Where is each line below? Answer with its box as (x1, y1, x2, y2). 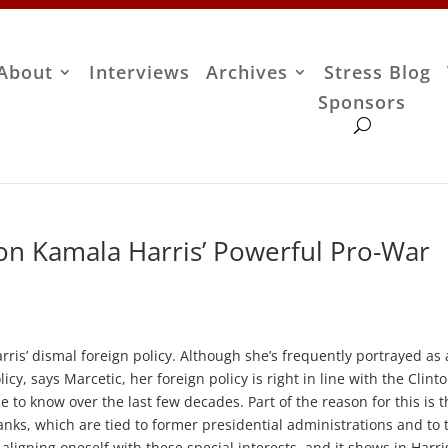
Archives (206, 60, 289, 85)
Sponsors (318, 90, 407, 115)
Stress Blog (324, 60, 432, 85)
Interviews (89, 60, 191, 85)
